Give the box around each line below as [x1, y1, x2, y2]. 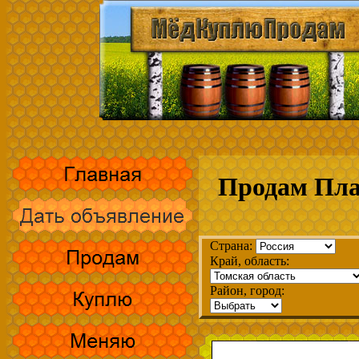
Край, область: [210, 254, 289, 268]
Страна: [210, 239, 256, 252]
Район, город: [210, 284, 284, 297]
